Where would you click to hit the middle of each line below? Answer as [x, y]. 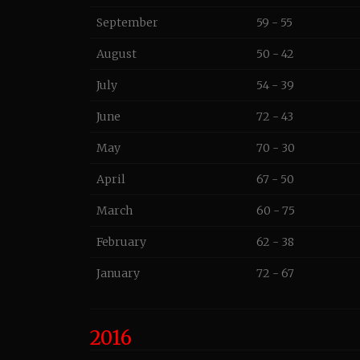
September [127, 22]
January [118, 273]
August [117, 54]
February [121, 242]
